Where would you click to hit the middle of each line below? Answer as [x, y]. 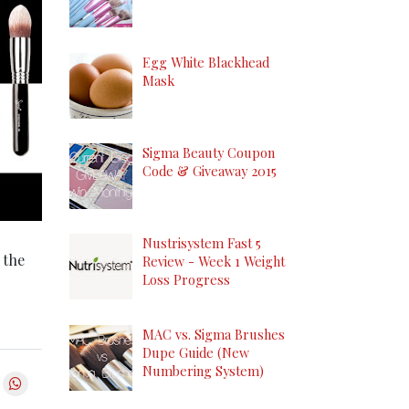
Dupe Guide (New [196, 352]
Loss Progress [186, 280]
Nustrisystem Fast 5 [202, 243]
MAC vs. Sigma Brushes [214, 334]
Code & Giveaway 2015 [210, 170]
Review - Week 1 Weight [214, 262]
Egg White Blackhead [206, 62]
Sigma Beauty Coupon [209, 152]
